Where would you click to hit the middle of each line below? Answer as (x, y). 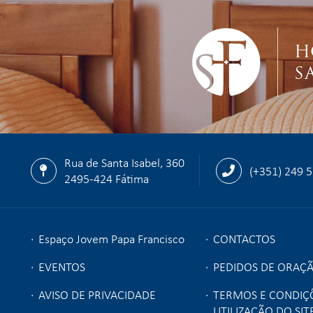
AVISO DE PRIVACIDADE (97, 294)
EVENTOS (61, 266)
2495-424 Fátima (106, 178)
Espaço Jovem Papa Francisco (111, 238)
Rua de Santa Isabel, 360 (124, 162)
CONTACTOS (244, 238)
